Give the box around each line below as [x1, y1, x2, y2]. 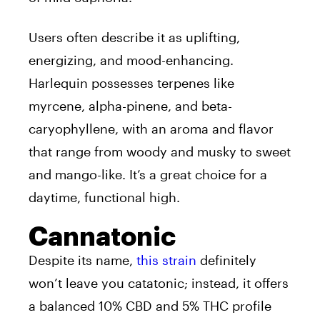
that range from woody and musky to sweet [29, 144, 291, 160]
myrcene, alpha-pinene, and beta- [29, 98, 232, 114]
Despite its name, [29, 252, 136, 269]
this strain [136, 252, 200, 269]
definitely [200, 252, 256, 269]
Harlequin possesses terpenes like [29, 75, 234, 91]
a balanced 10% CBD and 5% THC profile [29, 298, 271, 314]
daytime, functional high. [29, 189, 180, 206]
